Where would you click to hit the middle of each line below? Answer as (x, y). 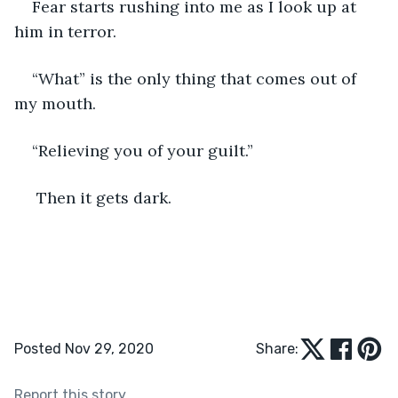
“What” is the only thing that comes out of (196, 78)
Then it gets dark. (104, 197)
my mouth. (55, 103)
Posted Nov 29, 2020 (84, 348)
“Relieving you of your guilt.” (143, 150)
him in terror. (68, 31)
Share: (277, 348)
